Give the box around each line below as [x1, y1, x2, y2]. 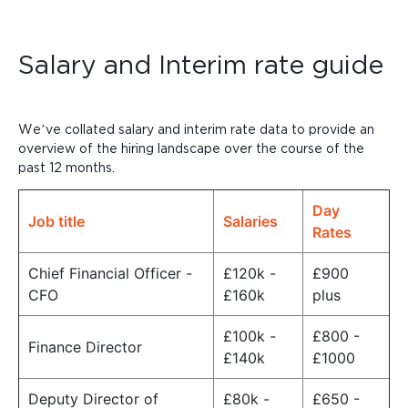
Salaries [223, 212, 278, 231]
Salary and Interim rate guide [18, 51, 383, 79]
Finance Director [28, 338, 142, 357]
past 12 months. [18, 160, 115, 175]
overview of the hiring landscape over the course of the [18, 141, 364, 156]
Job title [28, 212, 85, 231]
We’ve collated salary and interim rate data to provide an [18, 122, 374, 137]
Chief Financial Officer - [28, 264, 192, 283]
